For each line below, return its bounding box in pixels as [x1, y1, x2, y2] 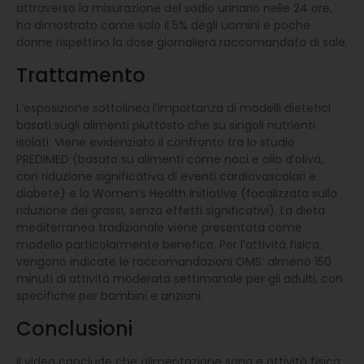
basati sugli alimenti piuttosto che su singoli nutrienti [16, 116, 315, 133]
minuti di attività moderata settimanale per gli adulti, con [16, 270, 343, 287]
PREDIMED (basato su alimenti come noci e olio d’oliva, [16, 150, 323, 167]
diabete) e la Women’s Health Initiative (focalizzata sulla [16, 184, 337, 201]
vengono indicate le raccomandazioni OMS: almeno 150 [16, 253, 331, 270]
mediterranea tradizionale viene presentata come [16, 219, 302, 236]
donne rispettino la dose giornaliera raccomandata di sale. [16, 33, 348, 50]
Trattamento [16, 61, 145, 89]
